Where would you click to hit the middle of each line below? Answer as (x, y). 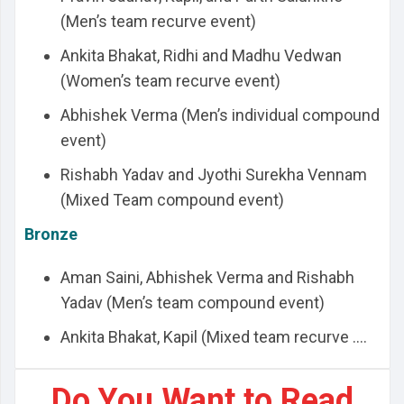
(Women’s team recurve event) (170, 81)
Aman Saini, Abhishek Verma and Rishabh (207, 277)
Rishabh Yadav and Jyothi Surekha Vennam (214, 174)
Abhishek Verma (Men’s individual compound (220, 115)
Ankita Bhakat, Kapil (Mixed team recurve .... (214, 337)
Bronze (51, 234)
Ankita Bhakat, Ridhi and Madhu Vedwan (201, 55)
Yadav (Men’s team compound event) (193, 303)
